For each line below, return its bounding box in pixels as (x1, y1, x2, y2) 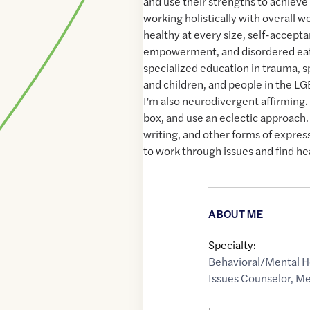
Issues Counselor (208, 270, 291, 286)
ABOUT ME (208, 206, 263, 221)
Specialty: (208, 237, 257, 253)
